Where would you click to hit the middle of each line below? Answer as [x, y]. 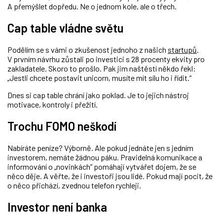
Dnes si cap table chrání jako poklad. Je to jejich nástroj [98, 95]
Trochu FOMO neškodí [62, 126]
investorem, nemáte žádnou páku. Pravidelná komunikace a [105, 157]
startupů [182, 50]
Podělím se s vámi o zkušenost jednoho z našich [88, 50]
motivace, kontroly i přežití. [53, 105]
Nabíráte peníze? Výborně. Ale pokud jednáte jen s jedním [100, 147]
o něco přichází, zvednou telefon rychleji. [74, 185]
